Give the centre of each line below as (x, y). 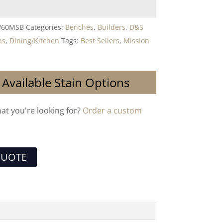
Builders (112, 27)
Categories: (46, 27)
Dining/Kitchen (35, 41)
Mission (137, 41)
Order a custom (112, 111)
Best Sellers (100, 41)
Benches (80, 27)
